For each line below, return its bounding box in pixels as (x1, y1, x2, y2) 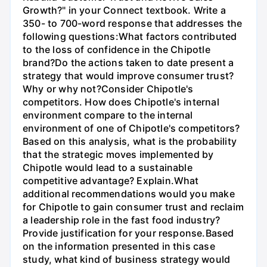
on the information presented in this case (23, 240, 215, 253)
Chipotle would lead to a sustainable (23, 162, 193, 174)
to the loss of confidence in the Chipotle (23, 44, 210, 56)
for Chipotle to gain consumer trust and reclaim (23, 201, 244, 213)
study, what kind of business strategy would (23, 253, 231, 266)
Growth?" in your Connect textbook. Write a (23, 4, 226, 17)
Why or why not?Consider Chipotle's (23, 83, 194, 95)
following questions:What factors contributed (23, 30, 237, 43)
